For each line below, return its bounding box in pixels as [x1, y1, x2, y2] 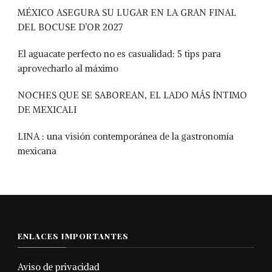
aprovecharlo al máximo [18, 63, 118, 74]
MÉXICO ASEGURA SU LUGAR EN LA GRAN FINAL [18, 7, 236, 18]
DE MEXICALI [18, 104, 76, 115]
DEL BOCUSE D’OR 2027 [18, 21, 123, 33]
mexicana [18, 145, 56, 157]
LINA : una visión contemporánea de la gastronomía [18, 131, 234, 142]
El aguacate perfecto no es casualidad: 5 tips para [18, 48, 221, 59]
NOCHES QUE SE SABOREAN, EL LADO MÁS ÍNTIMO [18, 89, 247, 101]
